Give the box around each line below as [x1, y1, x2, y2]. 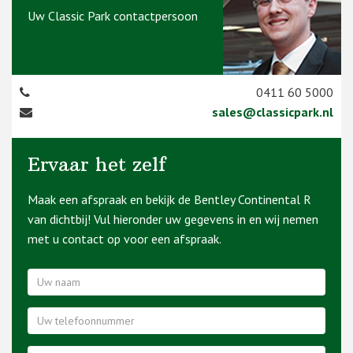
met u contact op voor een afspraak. [28, 230, 221, 247]
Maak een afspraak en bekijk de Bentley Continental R [28, 191, 311, 207]
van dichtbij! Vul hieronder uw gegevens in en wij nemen [28, 210, 318, 227]
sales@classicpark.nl [211, 103, 333, 120]
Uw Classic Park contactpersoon [28, 7, 198, 24]
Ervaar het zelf [28, 151, 165, 176]
